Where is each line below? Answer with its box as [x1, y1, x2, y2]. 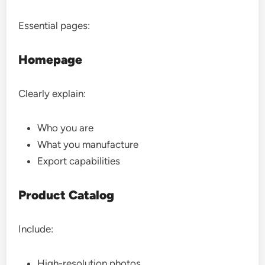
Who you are [37, 122, 94, 134]
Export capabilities [37, 155, 121, 167]
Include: [18, 223, 54, 235]
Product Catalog [18, 188, 115, 202]
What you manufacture [37, 138, 139, 150]
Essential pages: [18, 20, 91, 31]
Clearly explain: [18, 88, 86, 99]
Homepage [18, 52, 83, 67]
